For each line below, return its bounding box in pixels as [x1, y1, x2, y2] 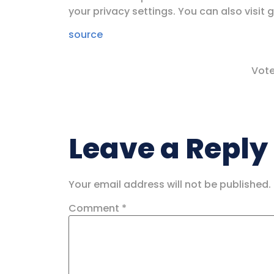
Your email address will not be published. [68, 177, 271, 191]
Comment [68, 201, 122, 215]
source [68, 28, 103, 42]
